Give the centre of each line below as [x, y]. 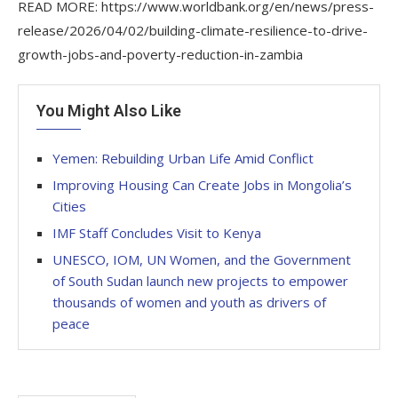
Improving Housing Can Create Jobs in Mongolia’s [202, 184]
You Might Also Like [109, 110]
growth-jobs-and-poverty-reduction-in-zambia [160, 54]
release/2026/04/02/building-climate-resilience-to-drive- [193, 30]
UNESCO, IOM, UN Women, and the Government [202, 259]
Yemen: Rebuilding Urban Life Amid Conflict [183, 158]
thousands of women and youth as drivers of [189, 302]
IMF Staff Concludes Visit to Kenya [157, 232]
